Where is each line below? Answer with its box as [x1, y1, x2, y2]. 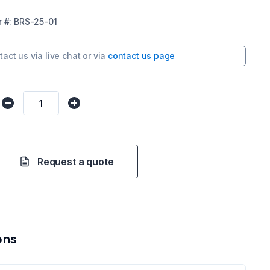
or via [83, 51, 106, 61]
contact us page [107, 51, 175, 61]
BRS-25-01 [14, 16, 57, 27]
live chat [45, 51, 81, 61]
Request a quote [37, 155, 114, 168]
